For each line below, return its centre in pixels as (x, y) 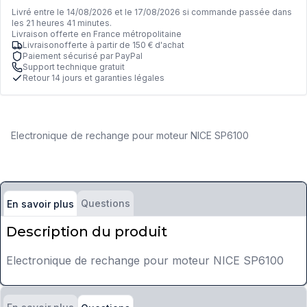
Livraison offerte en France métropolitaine (97, 34)
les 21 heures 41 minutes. (62, 23)
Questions (106, 204)
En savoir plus (40, 204)
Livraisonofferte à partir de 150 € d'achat (103, 45)
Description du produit (87, 232)
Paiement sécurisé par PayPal (83, 56)
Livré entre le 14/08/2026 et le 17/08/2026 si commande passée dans (152, 12)
